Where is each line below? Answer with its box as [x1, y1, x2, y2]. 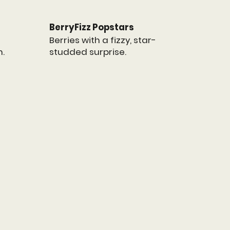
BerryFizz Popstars [49, 21, 135, 34]
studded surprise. [49, 46, 127, 59]
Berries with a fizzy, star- [49, 34, 157, 47]
